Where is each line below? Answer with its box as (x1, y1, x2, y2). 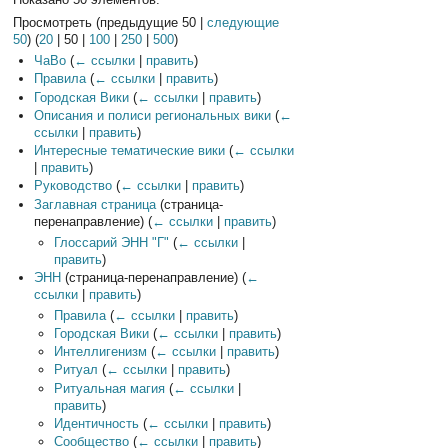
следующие (207, 15, 280, 31)
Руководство (33, 178, 112, 194)
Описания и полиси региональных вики (33, 107, 271, 123)
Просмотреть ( (13, 15, 101, 31)
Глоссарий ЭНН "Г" (54, 234, 170, 250)
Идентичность (54, 416, 140, 431)
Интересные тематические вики (33, 143, 225, 159)
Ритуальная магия (54, 380, 166, 396)
